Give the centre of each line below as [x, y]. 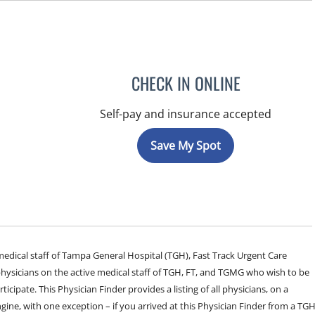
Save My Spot [186, 146]
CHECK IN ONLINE [186, 83]
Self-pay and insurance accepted [186, 114]
